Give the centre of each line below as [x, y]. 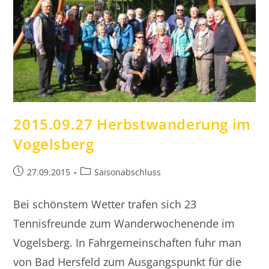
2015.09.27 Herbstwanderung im [132, 124]
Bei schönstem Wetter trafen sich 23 [105, 204]
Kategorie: [101, 184]
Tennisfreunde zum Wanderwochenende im [124, 223]
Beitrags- [98, 171]
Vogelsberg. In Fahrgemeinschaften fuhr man [128, 242]
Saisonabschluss [128, 172]
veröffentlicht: [41, 184]
